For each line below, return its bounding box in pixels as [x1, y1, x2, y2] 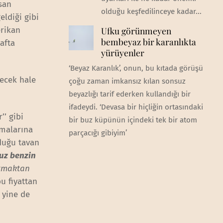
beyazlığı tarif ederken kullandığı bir [68, 90, 191, 99]
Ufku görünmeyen [101, 25, 171, 37]
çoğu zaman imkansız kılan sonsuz [68, 77, 186, 86]
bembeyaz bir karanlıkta [101, 36, 196, 48]
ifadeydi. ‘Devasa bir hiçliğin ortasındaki [68, 103, 203, 112]
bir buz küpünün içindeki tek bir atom [68, 115, 197, 125]
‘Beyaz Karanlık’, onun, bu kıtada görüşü [68, 64, 203, 73]
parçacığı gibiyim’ [68, 128, 127, 138]
